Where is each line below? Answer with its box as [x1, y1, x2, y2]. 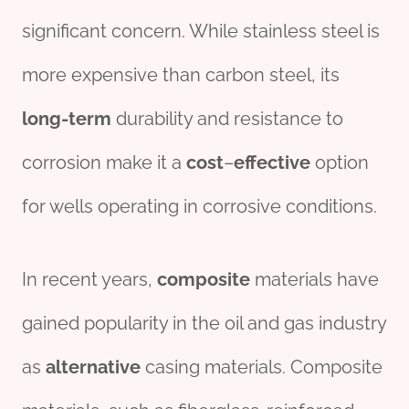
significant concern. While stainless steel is [22, 20, 380, 43]
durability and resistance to [111, 108, 343, 131]
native [87, 356, 141, 379]
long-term [22, 108, 111, 131]
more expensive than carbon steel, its [22, 64, 340, 87]
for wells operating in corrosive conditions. [22, 195, 377, 218]
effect [234, 152, 285, 174]
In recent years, [22, 268, 157, 291]
